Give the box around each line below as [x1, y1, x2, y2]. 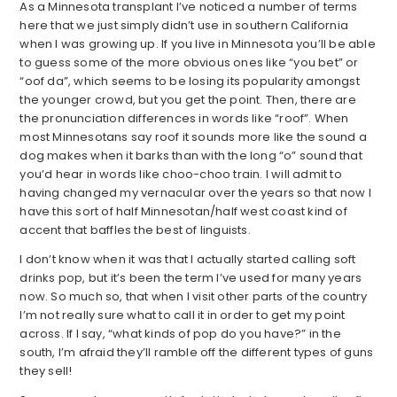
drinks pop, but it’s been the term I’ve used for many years [19, 269, 362, 287]
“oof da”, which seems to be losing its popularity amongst [19, 73, 360, 90]
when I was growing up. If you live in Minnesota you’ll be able [19, 35, 376, 53]
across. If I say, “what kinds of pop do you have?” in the [19, 325, 341, 343]
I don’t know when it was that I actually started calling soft [19, 251, 356, 269]
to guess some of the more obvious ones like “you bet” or [19, 54, 359, 72]
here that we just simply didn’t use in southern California [19, 17, 348, 35]
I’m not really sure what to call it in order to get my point [19, 307, 346, 324]
